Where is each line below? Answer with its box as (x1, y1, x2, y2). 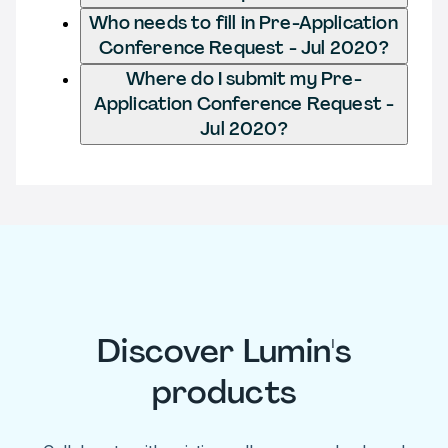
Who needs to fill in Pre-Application (89, 10, 399, 35)
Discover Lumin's (96, 330, 352, 373)
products (151, 371, 297, 414)
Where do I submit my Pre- (126, 66, 362, 91)
